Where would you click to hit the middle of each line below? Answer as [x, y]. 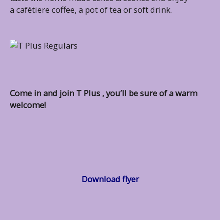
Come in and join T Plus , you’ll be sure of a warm [104, 93]
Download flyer [110, 179]
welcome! [28, 105]
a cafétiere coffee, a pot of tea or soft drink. [92, 10]
